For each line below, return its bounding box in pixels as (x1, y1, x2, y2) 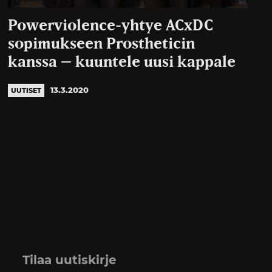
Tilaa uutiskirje (22, 252, 117, 267)
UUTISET (11, 86, 42, 95)
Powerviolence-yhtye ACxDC (8, 18, 214, 33)
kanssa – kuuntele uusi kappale (8, 54, 236, 70)
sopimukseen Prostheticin (8, 36, 195, 52)
